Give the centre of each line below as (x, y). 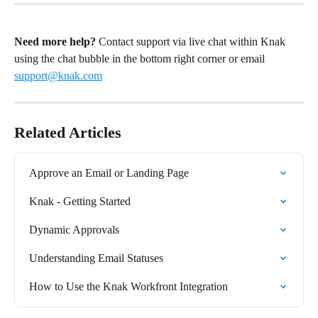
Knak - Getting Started (80, 202)
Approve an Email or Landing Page (109, 173)
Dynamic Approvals (74, 230)
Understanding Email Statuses (96, 258)
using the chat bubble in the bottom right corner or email (141, 59)
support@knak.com (58, 76)
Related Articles (68, 133)
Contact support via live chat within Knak (192, 42)
